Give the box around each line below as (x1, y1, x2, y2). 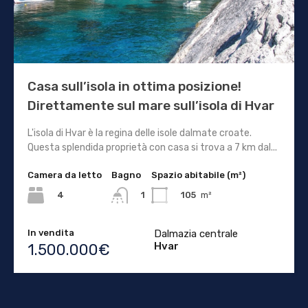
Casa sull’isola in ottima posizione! (27, 78, 241, 94)
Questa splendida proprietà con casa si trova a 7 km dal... (27, 141, 277, 153)
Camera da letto (27, 169, 102, 180)
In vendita (27, 228, 74, 239)
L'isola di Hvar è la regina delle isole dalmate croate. (27, 126, 252, 139)
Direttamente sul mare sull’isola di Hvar (27, 97, 274, 113)
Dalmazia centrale (154, 228, 238, 241)
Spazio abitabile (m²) (151, 169, 245, 180)
